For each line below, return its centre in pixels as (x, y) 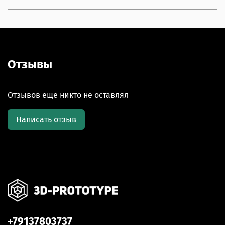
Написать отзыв (46, 120)
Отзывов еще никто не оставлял (68, 95)
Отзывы (30, 65)
